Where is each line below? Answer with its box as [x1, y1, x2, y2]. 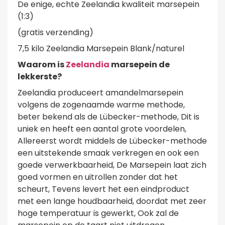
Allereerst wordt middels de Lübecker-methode [18, 135, 207, 147]
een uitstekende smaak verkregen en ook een [18, 147, 199, 159]
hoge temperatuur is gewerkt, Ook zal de [18, 207, 179, 219]
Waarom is [18, 58, 66, 70]
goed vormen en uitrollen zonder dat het [18, 171, 178, 183]
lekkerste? [18, 70, 62, 82]
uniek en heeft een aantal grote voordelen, [18, 123, 186, 135]
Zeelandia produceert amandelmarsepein [18, 86, 183, 98]
